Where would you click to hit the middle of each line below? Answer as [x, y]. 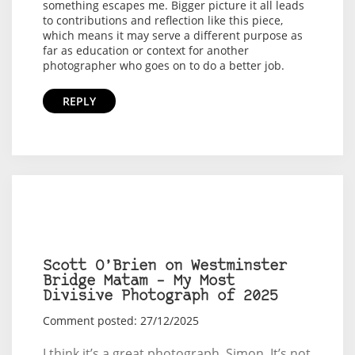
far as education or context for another [145, 50]
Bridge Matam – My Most [138, 281]
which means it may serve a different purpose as [172, 35]
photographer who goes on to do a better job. [163, 65]
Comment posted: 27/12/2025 [120, 320]
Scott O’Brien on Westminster [164, 266]
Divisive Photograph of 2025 [160, 296]
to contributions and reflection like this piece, [162, 20]
